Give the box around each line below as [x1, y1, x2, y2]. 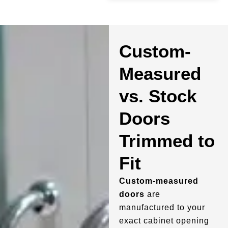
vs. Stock [119, 86, 196, 106]
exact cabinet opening [119, 216, 209, 225]
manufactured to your [119, 203, 205, 212]
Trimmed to [119, 131, 215, 151]
